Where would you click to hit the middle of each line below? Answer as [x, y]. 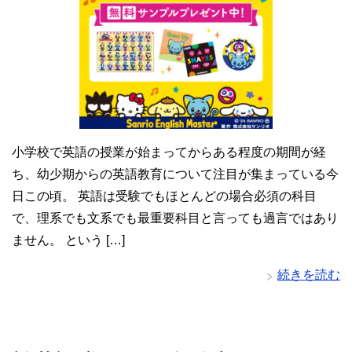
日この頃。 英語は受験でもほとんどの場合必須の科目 [164, 196]
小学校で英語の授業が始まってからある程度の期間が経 [169, 152]
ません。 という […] [68, 240]
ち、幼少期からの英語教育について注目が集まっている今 [175, 174]
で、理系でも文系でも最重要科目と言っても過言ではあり [175, 218]
